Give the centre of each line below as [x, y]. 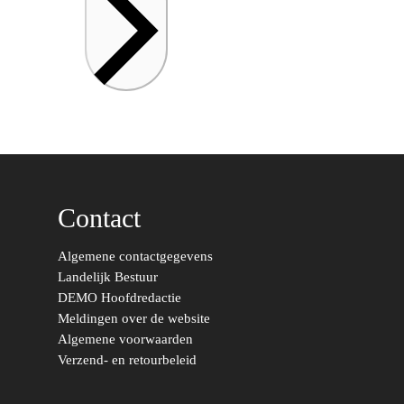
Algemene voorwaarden [125, 339]
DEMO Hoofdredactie [119, 297]
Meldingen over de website [134, 318]
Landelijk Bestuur [108, 276]
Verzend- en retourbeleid [127, 359]
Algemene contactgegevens [135, 256]
